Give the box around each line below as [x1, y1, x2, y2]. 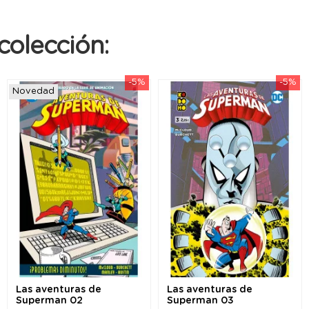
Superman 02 [16, 296, 83, 306]
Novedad [12, 86, 54, 96]
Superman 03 [167, 296, 234, 306]
